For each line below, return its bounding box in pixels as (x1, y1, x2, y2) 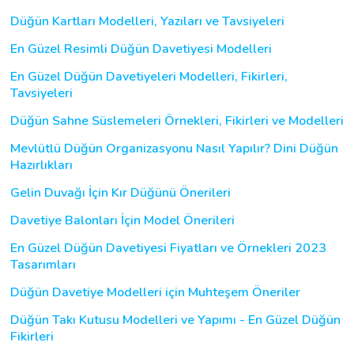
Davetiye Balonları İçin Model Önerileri (10, 211, 235, 229)
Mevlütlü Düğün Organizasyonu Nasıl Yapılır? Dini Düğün (10, 139, 338, 157)
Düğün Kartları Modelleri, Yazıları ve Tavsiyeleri (10, 12, 284, 30)
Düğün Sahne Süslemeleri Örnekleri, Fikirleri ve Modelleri (10, 111, 344, 130)
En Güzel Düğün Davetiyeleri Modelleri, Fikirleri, (10, 67, 288, 85)
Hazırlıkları (10, 156, 73, 174)
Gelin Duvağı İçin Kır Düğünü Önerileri (10, 183, 231, 201)
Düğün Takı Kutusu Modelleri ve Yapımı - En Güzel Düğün (10, 311, 341, 329)
